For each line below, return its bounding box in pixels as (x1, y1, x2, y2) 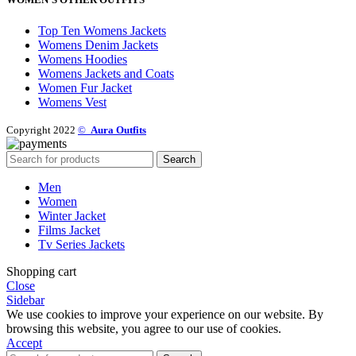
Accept (6, 335, 42, 350)
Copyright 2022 (6, 123, 78, 136)
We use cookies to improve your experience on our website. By (6, 307, 323, 321)
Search (163, 153, 195, 165)
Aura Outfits (91, 123, 146, 136)
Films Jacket (38, 222, 100, 237)
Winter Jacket (38, 208, 106, 222)
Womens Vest (38, 95, 106, 109)
